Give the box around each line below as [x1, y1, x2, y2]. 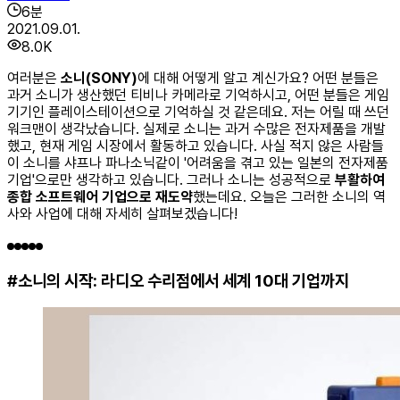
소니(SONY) [61, 69, 137, 87]
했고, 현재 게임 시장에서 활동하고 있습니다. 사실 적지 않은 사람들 [7, 137, 384, 154]
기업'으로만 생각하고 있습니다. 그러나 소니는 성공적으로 [7, 171, 335, 188]
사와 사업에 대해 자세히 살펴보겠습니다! [7, 204, 237, 222]
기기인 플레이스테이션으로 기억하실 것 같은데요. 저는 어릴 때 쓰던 [7, 103, 389, 121]
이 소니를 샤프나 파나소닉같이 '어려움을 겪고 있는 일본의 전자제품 [7, 154, 388, 171]
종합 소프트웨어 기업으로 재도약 [7, 187, 193, 205]
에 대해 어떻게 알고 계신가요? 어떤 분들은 [137, 69, 379, 87]
